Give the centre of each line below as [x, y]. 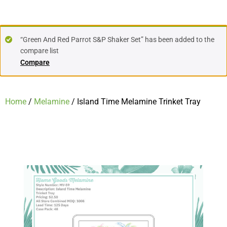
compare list [40, 51]
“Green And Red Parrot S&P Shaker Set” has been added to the [117, 40]
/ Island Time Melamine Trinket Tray [135, 102]
